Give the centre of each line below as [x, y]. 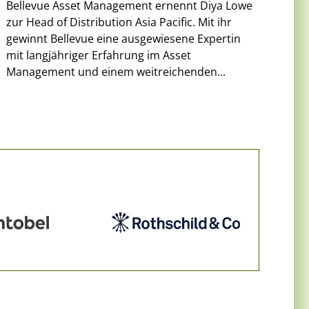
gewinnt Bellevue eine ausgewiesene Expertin [124, 38]
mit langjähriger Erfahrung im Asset [99, 55]
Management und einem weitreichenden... [116, 71]
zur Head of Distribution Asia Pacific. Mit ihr [119, 22]
